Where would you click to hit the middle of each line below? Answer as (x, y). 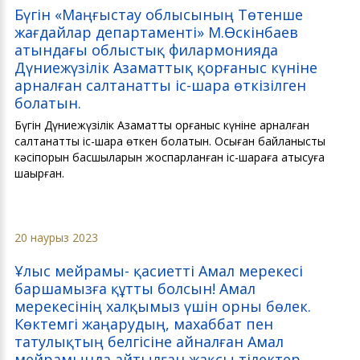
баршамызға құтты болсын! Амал (135, 289)
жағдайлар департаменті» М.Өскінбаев (156, 33)
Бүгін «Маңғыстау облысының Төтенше (159, 15)
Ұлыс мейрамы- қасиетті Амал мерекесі (159, 271)
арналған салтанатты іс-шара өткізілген (160, 86)
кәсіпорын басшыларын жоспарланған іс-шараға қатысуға (171, 157)
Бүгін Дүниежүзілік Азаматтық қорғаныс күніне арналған (162, 125)
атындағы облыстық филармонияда (146, 50)
